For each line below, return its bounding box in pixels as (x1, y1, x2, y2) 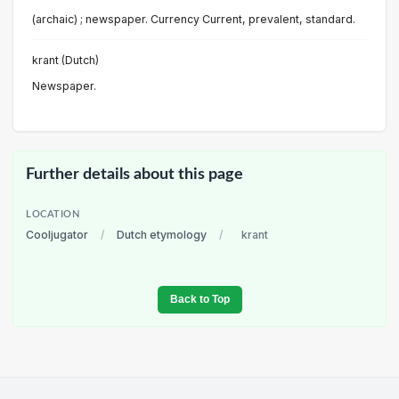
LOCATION (26, 210, 80, 220)
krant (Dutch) (32, 53, 99, 67)
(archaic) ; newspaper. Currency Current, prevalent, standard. (32, 12, 355, 26)
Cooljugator (26, 228, 88, 242)
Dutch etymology (117, 228, 207, 242)
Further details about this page (26, 166, 243, 182)
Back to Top (169, 293, 230, 306)
